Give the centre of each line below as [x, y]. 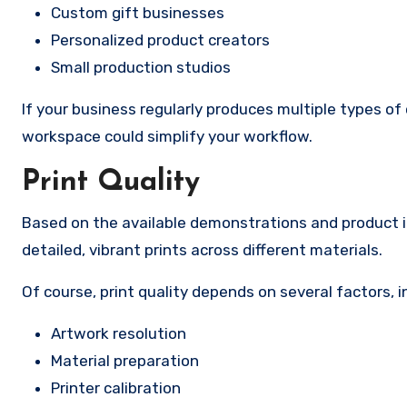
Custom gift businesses [138, 13]
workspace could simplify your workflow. [167, 136]
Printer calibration [116, 388]
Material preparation [125, 361]
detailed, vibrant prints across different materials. [202, 250]
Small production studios [141, 67]
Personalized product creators [160, 40]
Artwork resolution [119, 333]
